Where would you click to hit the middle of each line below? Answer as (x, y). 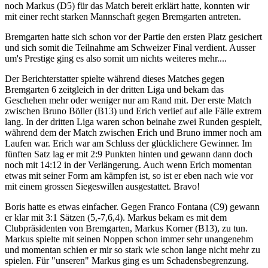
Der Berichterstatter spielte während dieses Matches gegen (115, 79)
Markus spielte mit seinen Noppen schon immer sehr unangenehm (129, 239)
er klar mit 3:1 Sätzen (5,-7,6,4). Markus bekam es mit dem (116, 218)
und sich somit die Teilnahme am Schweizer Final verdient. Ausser (130, 48)
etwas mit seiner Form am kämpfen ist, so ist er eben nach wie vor (129, 176)
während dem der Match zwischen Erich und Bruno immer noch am (133, 133)
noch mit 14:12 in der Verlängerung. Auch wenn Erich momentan (128, 165)
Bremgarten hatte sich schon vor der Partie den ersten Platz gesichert (133, 37)
